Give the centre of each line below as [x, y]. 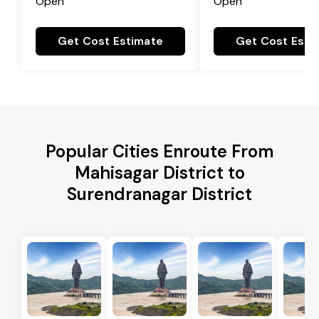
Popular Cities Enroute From [159, 151]
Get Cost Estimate [110, 41]
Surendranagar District [159, 194]
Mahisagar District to [159, 172]
